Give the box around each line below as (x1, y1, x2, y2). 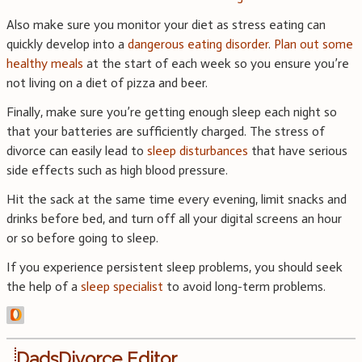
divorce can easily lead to (6, 142, 147, 158)
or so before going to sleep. (6, 229, 158, 246)
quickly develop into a (6, 36, 128, 52)
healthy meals (6, 55, 83, 71)
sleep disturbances (147, 142, 248, 158)
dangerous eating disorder (128, 36, 268, 52)
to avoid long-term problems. (163, 278, 326, 294)
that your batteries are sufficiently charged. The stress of (6, 123, 325, 139)
